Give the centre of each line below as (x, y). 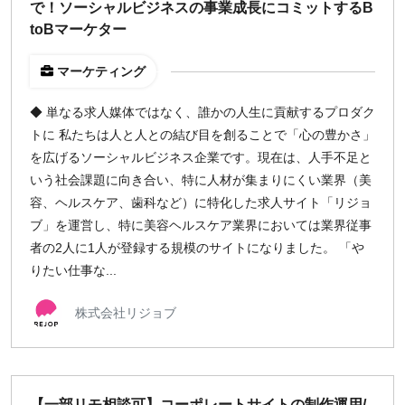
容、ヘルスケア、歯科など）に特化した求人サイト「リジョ (201, 202)
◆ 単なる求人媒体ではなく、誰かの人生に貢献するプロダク (202, 112)
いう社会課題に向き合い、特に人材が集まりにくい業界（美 (201, 180)
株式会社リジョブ (126, 312)
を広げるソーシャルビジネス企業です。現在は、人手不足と (201, 157)
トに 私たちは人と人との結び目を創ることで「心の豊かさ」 (202, 135)
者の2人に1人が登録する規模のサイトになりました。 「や (197, 248)
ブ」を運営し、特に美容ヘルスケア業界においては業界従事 (201, 225)
